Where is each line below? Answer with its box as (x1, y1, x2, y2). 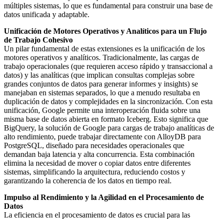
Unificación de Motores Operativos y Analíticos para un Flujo (4, 26, 207, 35)
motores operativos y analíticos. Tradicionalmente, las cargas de (4, 53, 199, 62)
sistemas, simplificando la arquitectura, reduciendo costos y (4, 167, 185, 176)
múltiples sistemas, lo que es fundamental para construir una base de (4, 1, 213, 10)
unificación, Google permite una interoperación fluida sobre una (4, 106, 200, 114)
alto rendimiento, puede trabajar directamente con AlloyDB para (4, 132, 201, 141)
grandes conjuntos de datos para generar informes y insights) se (4, 79, 198, 88)
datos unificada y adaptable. (4, 10, 89, 19)
